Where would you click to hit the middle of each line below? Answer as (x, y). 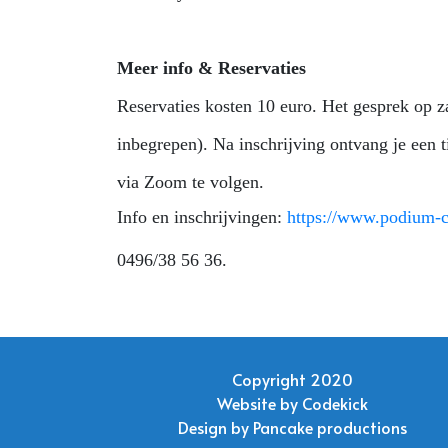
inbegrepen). (165, 143)
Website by (259, 402)
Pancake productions (329, 426)
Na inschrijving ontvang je (309, 143)
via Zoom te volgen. (193, 181)
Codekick (334, 402)
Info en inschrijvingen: (199, 216)
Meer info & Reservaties (211, 67)
